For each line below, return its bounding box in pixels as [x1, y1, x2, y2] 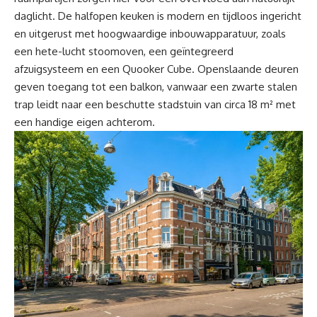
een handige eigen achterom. [14, 115, 155, 129]
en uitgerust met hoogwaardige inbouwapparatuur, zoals [14, 27, 286, 41]
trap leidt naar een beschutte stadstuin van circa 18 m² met [14, 98, 296, 112]
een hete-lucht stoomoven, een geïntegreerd [14, 45, 234, 59]
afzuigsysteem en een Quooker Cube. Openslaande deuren [14, 62, 299, 76]
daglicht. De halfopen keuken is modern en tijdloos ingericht [14, 9, 301, 23]
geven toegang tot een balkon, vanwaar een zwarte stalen [14, 80, 297, 94]
